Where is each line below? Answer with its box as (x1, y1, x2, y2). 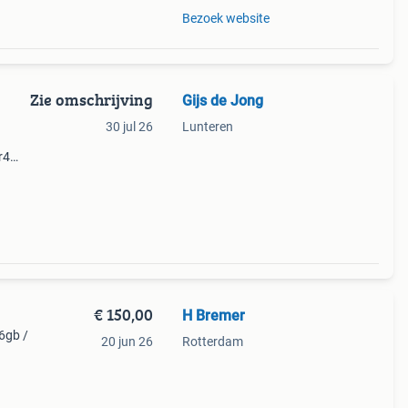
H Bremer (181, 307, 245, 324)
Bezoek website (181, 11, 270, 25)
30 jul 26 (105, 119, 153, 134)
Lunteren (181, 119, 233, 134)
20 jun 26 (100, 334, 153, 349)
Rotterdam (181, 334, 243, 349)
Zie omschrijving (29, 87, 153, 112)
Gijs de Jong (181, 92, 263, 109)
